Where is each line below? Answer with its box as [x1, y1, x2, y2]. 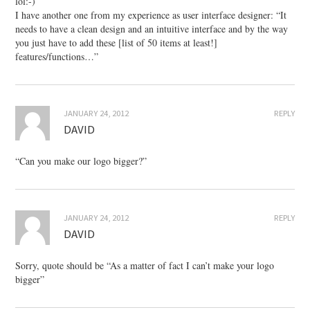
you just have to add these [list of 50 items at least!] [15, 36, 218, 50]
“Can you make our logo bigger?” [15, 154, 147, 168]
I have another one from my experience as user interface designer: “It [15, 8, 287, 22]
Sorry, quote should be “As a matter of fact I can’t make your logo [15, 259, 275, 273]
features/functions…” [15, 50, 99, 64]
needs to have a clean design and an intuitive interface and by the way [15, 22, 289, 36]
